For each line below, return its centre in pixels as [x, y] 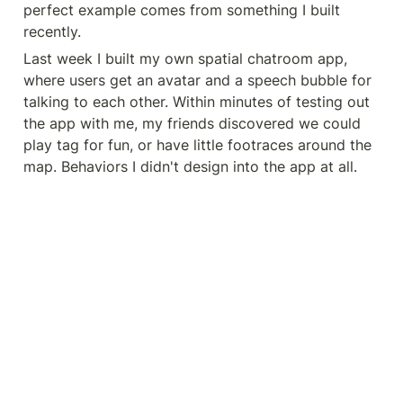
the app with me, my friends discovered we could [192, 123]
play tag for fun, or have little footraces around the [197, 144]
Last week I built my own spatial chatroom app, [185, 58]
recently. [52, 31]
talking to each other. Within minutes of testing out [197, 101]
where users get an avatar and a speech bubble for [197, 80]
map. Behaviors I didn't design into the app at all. [190, 166]
